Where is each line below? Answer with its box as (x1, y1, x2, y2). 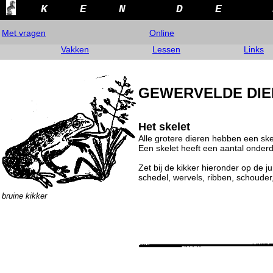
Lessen (152, 44, 180, 54)
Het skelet (138, 121, 190, 133)
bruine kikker (2, 191, 47, 200)
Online (149, 28, 174, 38)
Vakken (61, 44, 89, 54)
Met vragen (2, 28, 46, 38)
